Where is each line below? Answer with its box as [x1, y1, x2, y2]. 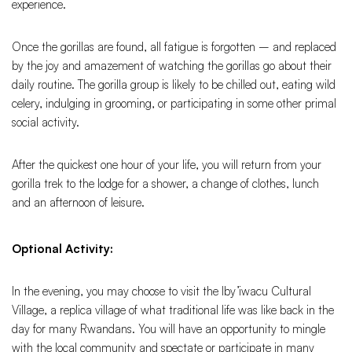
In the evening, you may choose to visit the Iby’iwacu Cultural [12, 284, 311, 299]
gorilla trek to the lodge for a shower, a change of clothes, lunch [12, 176, 319, 192]
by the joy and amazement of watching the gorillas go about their [12, 58, 332, 74]
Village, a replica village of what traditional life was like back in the [12, 302, 334, 318]
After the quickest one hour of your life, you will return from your [12, 157, 321, 173]
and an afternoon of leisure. [12, 195, 145, 211]
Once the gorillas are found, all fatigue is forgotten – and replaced [12, 39, 336, 55]
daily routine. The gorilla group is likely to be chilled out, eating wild [12, 77, 335, 93]
